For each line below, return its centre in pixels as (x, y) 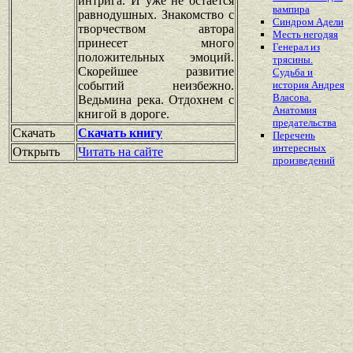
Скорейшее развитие (156, 71)
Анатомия (295, 110)
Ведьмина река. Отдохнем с (156, 99)
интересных (299, 148)
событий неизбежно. (156, 85)
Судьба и (293, 72)
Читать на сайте (121, 151)
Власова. (292, 98)
